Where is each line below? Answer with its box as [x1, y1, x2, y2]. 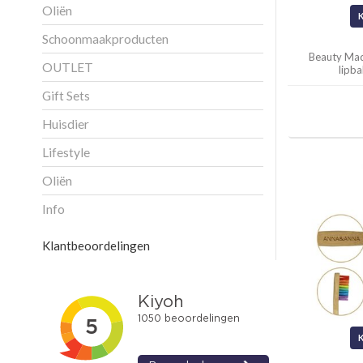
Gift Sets [42, 88, 90, 103]
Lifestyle [42, 144, 90, 160]
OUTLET [42, 59, 93, 75]
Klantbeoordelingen [42, 237, 150, 253]
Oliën [42, 173, 72, 188]
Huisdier [42, 116, 89, 131]
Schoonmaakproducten [42, 31, 169, 46]
